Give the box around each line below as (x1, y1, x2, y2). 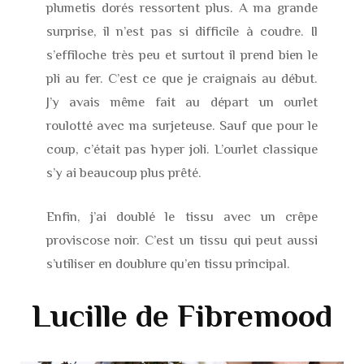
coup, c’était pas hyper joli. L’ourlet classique (45, 141, 318, 157)
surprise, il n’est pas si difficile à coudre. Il (45, 23, 318, 39)
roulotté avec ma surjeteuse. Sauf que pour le (45, 117, 318, 133)
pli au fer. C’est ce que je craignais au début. (45, 70, 318, 86)
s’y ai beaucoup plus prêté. (45, 164, 201, 180)
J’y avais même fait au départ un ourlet (45, 93, 318, 110)
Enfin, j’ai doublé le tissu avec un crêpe (45, 209, 318, 225)
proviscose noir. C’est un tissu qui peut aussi (45, 232, 318, 249)
